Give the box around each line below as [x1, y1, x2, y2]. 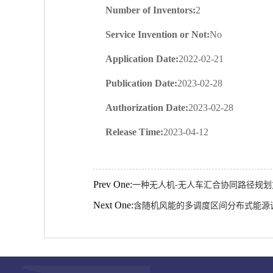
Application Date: [105, 54, 179, 64]
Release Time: [105, 127, 163, 137]
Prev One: [93, 179, 132, 190]
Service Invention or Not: [105, 29, 210, 40]
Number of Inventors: [105, 5, 196, 15]
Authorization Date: [105, 102, 188, 113]
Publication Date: [105, 78, 177, 88]
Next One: [93, 200, 133, 210]
